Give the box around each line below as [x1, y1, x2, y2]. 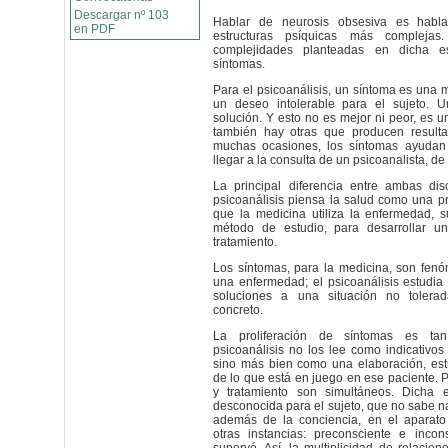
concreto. [213, 303, 263, 317]
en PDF [74, 22, 115, 36]
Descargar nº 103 [74, 8, 169, 22]
